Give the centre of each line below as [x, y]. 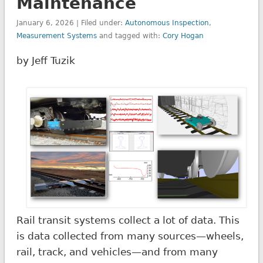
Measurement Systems [56, 36]
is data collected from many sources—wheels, [130, 236]
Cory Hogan [183, 36]
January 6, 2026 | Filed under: [70, 23]
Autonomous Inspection [167, 23]
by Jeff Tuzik [45, 60]
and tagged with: [129, 36]
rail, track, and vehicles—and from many [117, 252]
